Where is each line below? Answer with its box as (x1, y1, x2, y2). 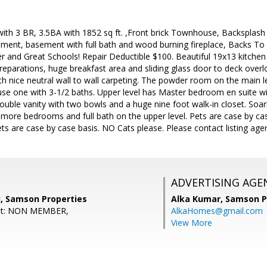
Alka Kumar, (171, 193, 225, 204)
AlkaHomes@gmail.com (171, 205, 263, 216)
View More (171, 217, 212, 228)
